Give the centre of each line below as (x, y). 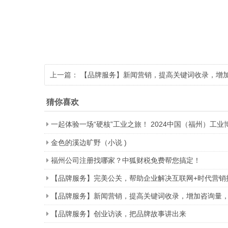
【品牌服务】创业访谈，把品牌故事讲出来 (119, 214)
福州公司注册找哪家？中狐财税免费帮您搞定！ (126, 161)
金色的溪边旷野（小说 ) (89, 143)
